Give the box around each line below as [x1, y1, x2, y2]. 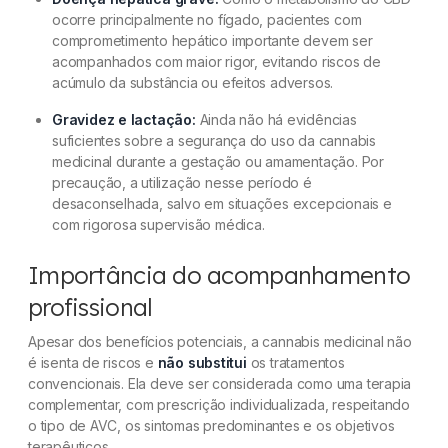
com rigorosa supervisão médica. [52, 216, 265, 233]
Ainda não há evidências [195, 111, 357, 128]
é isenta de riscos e [28, 354, 158, 371]
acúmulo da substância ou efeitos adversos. [52, 74, 334, 91]
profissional [28, 292, 153, 322]
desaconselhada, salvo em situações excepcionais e [52, 195, 392, 212]
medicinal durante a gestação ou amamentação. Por [52, 153, 384, 170]
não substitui [157, 354, 247, 371]
